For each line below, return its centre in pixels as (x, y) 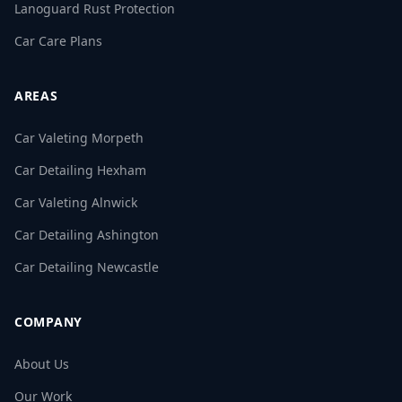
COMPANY (48, 322)
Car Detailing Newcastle (87, 267)
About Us (42, 364)
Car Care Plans (58, 41)
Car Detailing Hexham (80, 170)
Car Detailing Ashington (87, 235)
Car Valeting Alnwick (76, 203)
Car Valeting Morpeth (79, 138)
